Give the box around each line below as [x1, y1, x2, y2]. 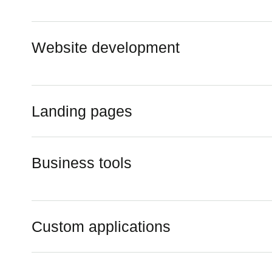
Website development [32, 38, 180, 56]
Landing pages [32, 102, 132, 120]
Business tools [32, 154, 132, 171]
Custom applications [32, 217, 171, 235]
